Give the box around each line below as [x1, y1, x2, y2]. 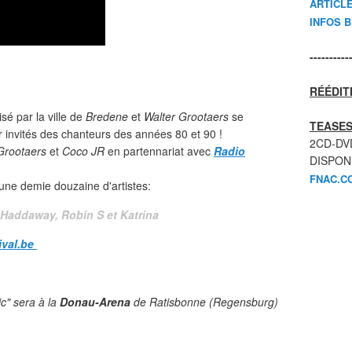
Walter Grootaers [144, 108, 229, 124]
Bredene [86, 108, 128, 124]
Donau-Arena [60, 294, 130, 310]
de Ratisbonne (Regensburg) [130, 294, 278, 310]
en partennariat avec [104, 143, 214, 159]
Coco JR [62, 143, 104, 159]
